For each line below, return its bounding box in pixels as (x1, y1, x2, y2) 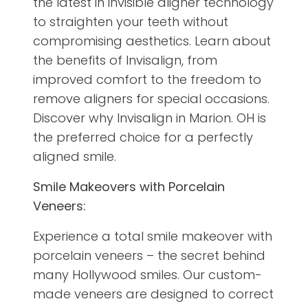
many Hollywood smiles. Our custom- (33, 266, 262, 284)
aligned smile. (33, 148, 116, 166)
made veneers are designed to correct (33, 285, 274, 303)
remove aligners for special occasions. (33, 90, 269, 108)
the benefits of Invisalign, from (33, 52, 217, 69)
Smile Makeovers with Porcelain (33, 178, 225, 196)
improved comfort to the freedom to (33, 71, 261, 89)
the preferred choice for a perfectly (33, 129, 253, 146)
